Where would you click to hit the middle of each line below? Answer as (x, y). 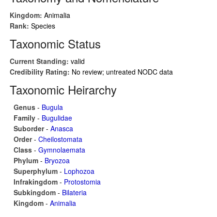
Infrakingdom (37, 182)
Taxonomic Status (55, 43)
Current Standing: (40, 61)
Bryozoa (57, 160)
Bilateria (74, 192)
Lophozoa (79, 171)
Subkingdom (36, 192)
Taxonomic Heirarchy (63, 89)
